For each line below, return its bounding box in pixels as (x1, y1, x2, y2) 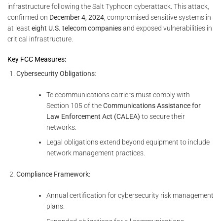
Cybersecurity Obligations (16, 69, 95, 77)
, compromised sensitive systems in (104, 13, 211, 22)
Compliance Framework (16, 170, 89, 179)
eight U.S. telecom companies (32, 24, 121, 33)
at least (7, 24, 32, 33)
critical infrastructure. (7, 35, 73, 43)
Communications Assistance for (103, 101, 201, 110)
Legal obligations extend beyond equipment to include (46, 138, 210, 147)
